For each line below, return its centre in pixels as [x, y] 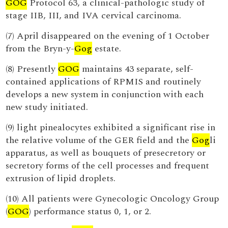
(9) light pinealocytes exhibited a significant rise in [111, 127]
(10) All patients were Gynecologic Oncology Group [112, 199]
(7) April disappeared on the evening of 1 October [108, 36]
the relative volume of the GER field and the [99, 140]
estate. [107, 49]
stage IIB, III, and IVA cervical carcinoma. [94, 16]
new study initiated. [47, 107]
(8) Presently [32, 69]
